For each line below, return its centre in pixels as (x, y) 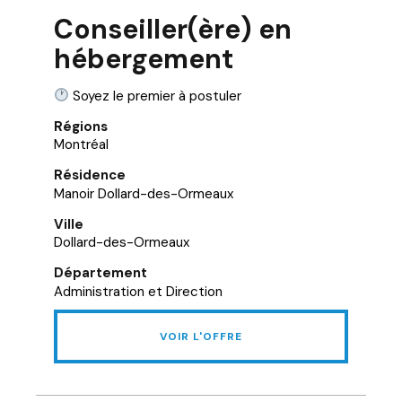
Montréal (81, 144)
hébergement (144, 58)
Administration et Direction (138, 291)
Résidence (90, 175)
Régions (81, 126)
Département (100, 273)
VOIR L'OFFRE (201, 336)
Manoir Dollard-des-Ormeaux (144, 193)
